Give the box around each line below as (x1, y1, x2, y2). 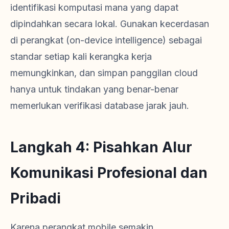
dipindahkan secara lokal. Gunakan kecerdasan (10, 18, 209, 30)
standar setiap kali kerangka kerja (10, 51, 152, 62)
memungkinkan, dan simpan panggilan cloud (10, 67, 198, 79)
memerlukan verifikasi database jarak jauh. (10, 100, 189, 111)
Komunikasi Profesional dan (10, 164, 208, 182)
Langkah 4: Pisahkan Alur (10, 139, 192, 156)
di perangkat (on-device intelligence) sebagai (10, 35, 202, 46)
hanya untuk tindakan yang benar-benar (10, 84, 178, 95)
